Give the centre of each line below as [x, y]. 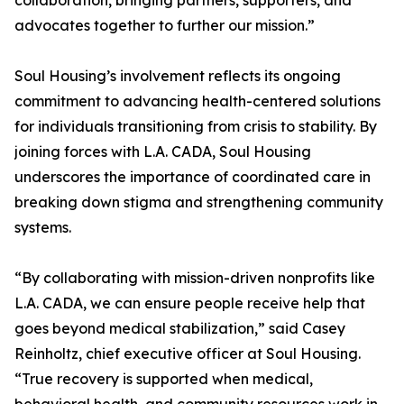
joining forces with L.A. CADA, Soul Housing [163, 152]
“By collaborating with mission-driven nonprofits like [195, 278]
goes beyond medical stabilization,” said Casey [180, 329]
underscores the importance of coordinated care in [193, 177]
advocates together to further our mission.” [165, 26]
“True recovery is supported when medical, [164, 379]
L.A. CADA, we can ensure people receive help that [190, 303]
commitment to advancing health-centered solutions [197, 101]
